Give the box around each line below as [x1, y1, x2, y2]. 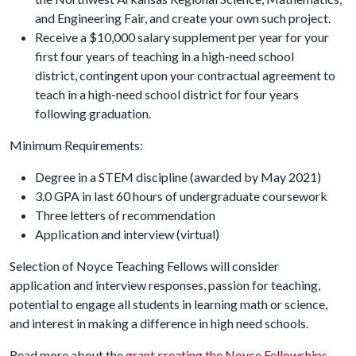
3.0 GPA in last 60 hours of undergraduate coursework [35, 188, 327, 203]
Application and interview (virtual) [35, 226, 219, 242]
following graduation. [35, 106, 151, 121]
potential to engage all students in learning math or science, [10, 296, 327, 311]
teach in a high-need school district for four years [35, 87, 299, 102]
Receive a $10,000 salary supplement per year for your [35, 29, 329, 44]
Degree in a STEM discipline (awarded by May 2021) [35, 169, 321, 184]
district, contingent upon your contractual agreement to [35, 68, 335, 83]
